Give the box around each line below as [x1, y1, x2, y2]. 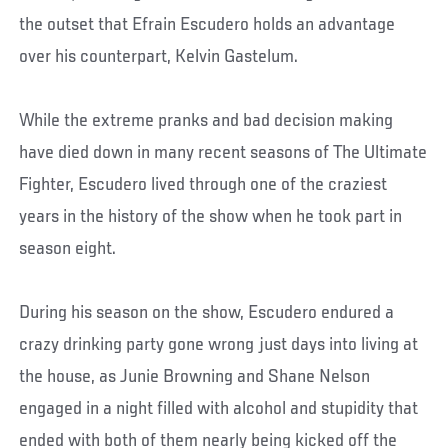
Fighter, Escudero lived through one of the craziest [19, 175, 388, 196]
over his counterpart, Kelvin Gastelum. [19, 47, 299, 68]
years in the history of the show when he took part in [19, 207, 403, 228]
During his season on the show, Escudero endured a [19, 303, 395, 324]
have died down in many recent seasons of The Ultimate [19, 143, 428, 164]
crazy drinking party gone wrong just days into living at [19, 335, 419, 356]
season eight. [19, 239, 117, 260]
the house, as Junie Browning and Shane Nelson [19, 367, 371, 388]
